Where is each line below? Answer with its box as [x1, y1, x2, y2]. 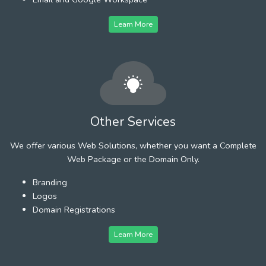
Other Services [90, 112, 176, 131]
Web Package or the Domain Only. [66, 153, 199, 165]
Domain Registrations [33, 203, 115, 216]
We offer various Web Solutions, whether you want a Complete [9, 139, 256, 151]
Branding [33, 176, 67, 188]
